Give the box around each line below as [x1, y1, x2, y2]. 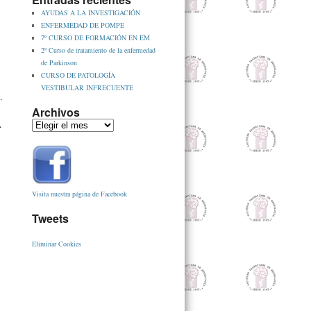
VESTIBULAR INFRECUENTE [41, 83, 133, 92]
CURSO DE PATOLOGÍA [41, 70, 115, 80]
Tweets [32, 210, 69, 226]
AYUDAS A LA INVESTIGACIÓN [41, 8, 140, 17]
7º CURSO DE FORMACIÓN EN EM [41, 33, 150, 42]
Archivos [32, 104, 80, 120]
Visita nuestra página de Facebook [32, 189, 127, 199]
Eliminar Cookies [32, 239, 81, 249]
